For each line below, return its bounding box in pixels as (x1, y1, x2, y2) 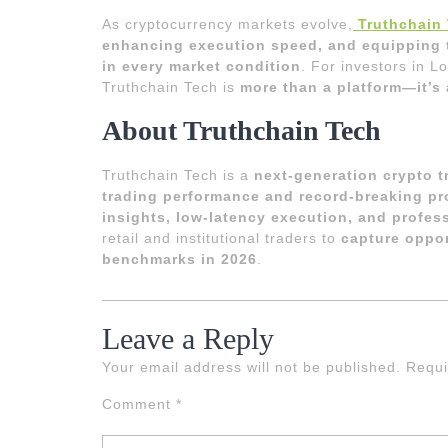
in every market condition (102, 57, 301, 74)
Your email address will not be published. (102, 358, 401, 375)
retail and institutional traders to (102, 229, 341, 246)
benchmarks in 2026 (102, 250, 257, 267)
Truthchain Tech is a (102, 166, 254, 183)
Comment (102, 395, 176, 412)
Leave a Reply (102, 321, 274, 355)
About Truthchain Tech (102, 114, 381, 146)
